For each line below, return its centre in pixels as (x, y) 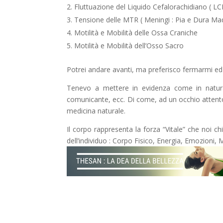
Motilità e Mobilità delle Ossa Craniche (136, 32)
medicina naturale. (96, 111)
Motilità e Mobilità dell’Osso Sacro (129, 45)
